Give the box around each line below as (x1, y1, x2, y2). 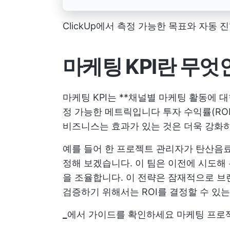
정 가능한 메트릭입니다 (63, 106, 163, 118)
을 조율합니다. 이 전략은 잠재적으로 (63, 172, 217, 183)
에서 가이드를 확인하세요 (67, 209, 177, 220)
